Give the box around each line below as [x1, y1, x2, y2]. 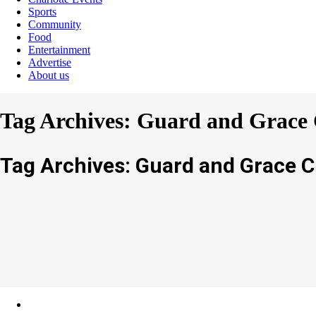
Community [28, 18, 81, 30]
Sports [28, 5, 56, 18]
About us [28, 68, 69, 81]
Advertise [28, 56, 71, 68]
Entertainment [28, 43, 90, 56]
